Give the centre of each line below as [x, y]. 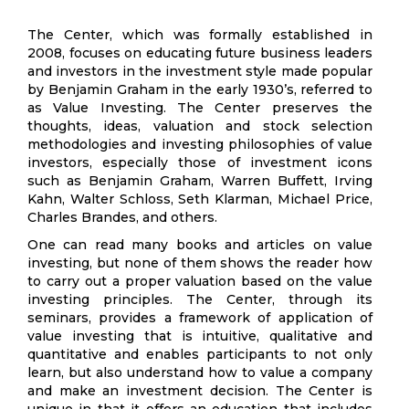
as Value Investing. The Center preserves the [200, 108]
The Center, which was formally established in [200, 35]
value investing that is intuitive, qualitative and [200, 336]
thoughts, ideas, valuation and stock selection [200, 126]
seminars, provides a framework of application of [200, 318]
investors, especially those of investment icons [200, 163]
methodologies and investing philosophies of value [200, 144]
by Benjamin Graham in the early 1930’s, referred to [200, 89]
